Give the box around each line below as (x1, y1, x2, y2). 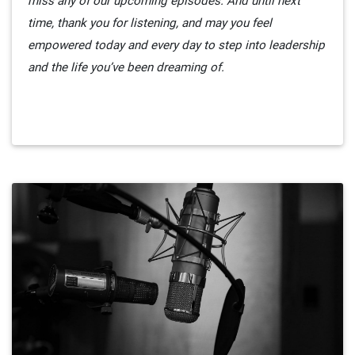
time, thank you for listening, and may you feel (28, 15, 272, 31)
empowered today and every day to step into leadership (28, 37, 325, 53)
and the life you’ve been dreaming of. (28, 59, 224, 75)
